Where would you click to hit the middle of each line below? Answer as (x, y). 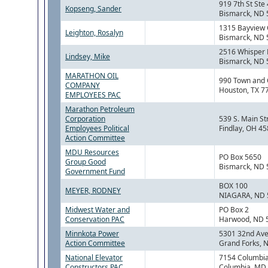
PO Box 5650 (240, 157)
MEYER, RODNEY (93, 191)
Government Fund (95, 172)
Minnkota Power (92, 234)
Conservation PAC (95, 220)
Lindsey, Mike (88, 57)
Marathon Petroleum (100, 109)
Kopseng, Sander (93, 9)
